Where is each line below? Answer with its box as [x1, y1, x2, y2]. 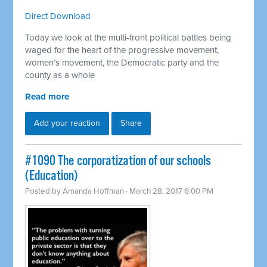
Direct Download [25, 11, 91, 22]
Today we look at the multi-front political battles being [25, 32, 232, 44]
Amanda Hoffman [63, 187, 125, 197]
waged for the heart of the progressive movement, [25, 45, 219, 56]
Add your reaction [34, 118, 101, 129]
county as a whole [25, 70, 95, 81]
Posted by [25, 187, 63, 197]
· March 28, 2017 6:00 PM [124, 187, 214, 197]
